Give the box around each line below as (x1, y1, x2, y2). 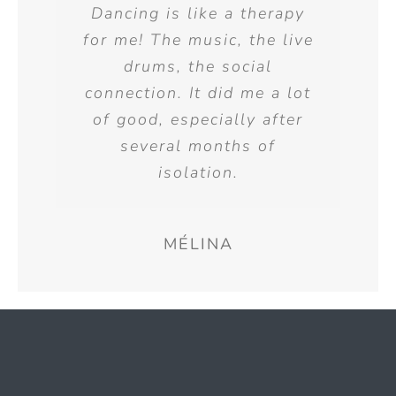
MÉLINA (163, 232, 233, 255)
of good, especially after (93, 108, 303, 130)
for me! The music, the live (82, 28, 314, 50)
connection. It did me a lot (85, 81, 311, 103)
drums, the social (124, 55, 272, 77)
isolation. (157, 161, 239, 183)
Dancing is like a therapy (91, 2, 305, 24)
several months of (120, 134, 276, 156)
